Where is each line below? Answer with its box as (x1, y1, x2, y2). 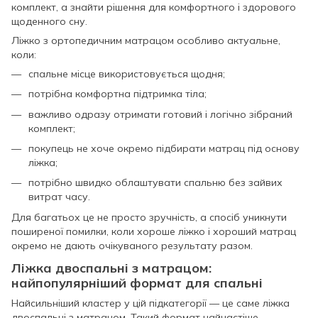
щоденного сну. (11, 14, 87, 28)
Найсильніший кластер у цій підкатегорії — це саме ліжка (11, 297, 290, 310)
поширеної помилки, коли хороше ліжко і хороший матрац (11, 224, 296, 238)
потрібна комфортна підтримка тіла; (28, 87, 207, 101)
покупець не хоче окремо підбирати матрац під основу (28, 141, 300, 155)
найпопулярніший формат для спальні (11, 274, 263, 291)
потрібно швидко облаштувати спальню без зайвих (28, 176, 283, 190)
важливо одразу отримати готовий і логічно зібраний (28, 107, 292, 121)
